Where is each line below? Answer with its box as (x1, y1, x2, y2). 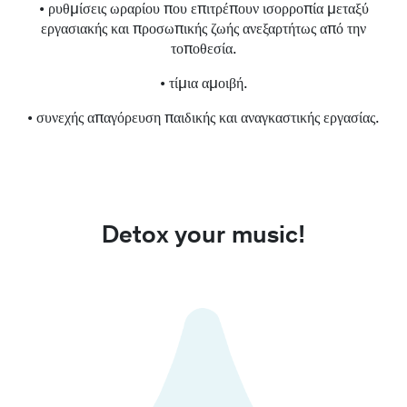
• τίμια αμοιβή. (159, 76, 248, 92)
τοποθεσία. (170, 42, 237, 57)
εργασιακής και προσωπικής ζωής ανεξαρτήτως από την (41, 22, 366, 37)
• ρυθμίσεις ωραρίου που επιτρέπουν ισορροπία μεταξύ (38, 2, 369, 17)
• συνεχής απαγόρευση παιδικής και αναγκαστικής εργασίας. (27, 111, 380, 126)
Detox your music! (102, 224, 305, 248)
